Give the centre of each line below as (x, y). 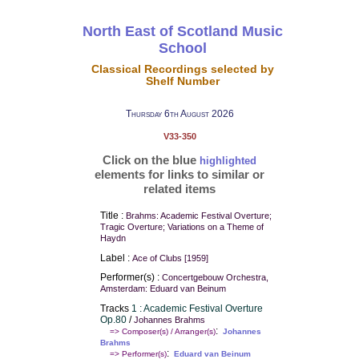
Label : (116, 258)
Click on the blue (151, 160)
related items (179, 189)
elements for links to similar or (179, 174)
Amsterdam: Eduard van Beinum (163, 289)
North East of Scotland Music (182, 31)
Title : (113, 215)
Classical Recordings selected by (182, 69)
